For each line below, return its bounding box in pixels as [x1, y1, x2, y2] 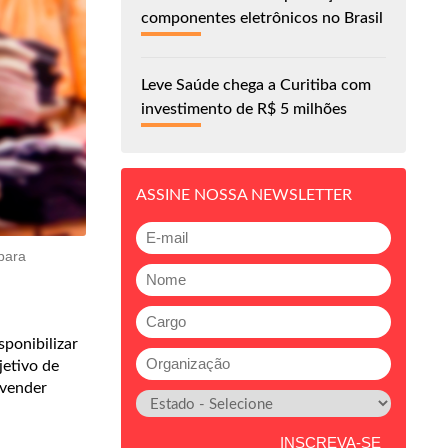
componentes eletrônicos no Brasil [141, 9, 383, 26]
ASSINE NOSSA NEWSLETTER [136, 186, 352, 203]
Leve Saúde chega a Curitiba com [141, 76, 371, 93]
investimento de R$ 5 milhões [141, 100, 347, 117]
